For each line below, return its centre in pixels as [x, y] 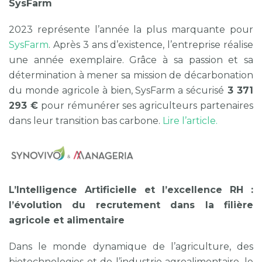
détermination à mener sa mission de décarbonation [131, 75]
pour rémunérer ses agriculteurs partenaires [146, 106]
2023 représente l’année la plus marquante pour [131, 30]
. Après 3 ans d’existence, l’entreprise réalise [151, 45]
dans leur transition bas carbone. [86, 121]
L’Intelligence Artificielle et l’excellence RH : [131, 190]
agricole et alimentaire [67, 220]
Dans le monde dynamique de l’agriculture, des [131, 247]
